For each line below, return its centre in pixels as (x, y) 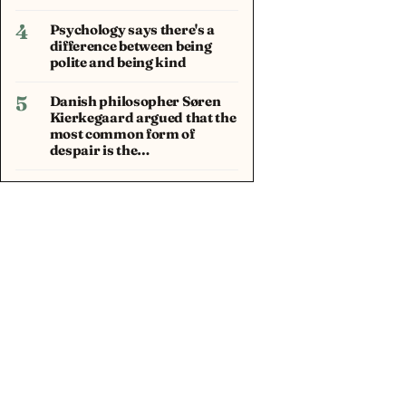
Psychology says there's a (132, 29)
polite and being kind (118, 62)
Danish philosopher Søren (135, 101)
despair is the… (100, 150)
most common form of (122, 133)
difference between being (130, 45)
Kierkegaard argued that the (143, 117)
